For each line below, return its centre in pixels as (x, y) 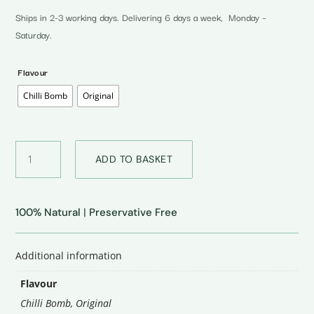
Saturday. (34, 35)
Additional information (69, 256)
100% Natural (48, 213)
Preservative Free (134, 213)
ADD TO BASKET (134, 159)
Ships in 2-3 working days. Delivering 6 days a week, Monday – (141, 17)
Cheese (29, 163)
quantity (31, 177)
